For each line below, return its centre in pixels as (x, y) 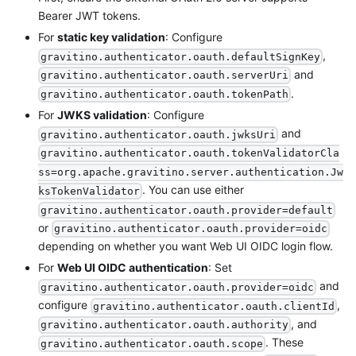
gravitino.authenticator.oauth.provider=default (187, 210)
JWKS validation (102, 115)
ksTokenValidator (89, 192)
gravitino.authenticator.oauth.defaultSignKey (181, 56)
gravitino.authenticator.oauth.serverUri (165, 75)
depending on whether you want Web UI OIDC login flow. (186, 246)
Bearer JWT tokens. (89, 16)
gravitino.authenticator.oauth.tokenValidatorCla (190, 153)
